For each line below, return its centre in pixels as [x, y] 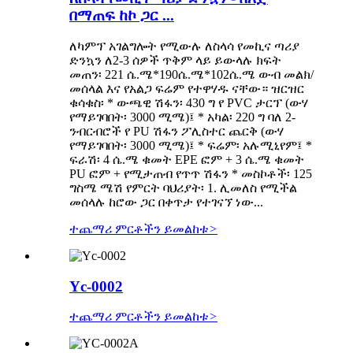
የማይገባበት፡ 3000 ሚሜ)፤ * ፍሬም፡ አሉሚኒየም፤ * [191, 146]
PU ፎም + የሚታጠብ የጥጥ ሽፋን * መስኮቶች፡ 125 [191, 174]
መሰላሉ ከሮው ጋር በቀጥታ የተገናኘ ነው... [166, 203]
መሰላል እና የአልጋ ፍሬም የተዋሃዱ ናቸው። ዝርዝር [187, 89]
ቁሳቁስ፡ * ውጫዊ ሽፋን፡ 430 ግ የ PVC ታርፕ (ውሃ [189, 103]
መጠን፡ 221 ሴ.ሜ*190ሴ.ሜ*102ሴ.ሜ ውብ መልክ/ [191, 75]
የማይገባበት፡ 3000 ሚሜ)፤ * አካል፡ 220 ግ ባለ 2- [182, 117]
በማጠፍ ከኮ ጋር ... [122, 16]
